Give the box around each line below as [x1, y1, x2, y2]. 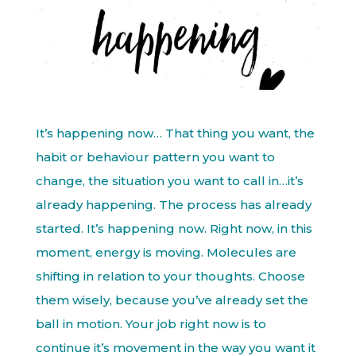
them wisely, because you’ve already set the [35, 292, 308, 308]
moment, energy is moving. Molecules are [35, 245, 296, 260]
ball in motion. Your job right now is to [35, 316, 266, 331]
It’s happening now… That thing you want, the [35, 126, 315, 141]
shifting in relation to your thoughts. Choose [35, 269, 305, 284]
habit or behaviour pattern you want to [35, 149, 275, 164]
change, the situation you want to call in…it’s [35, 173, 304, 188]
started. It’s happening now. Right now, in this [35, 221, 312, 236]
